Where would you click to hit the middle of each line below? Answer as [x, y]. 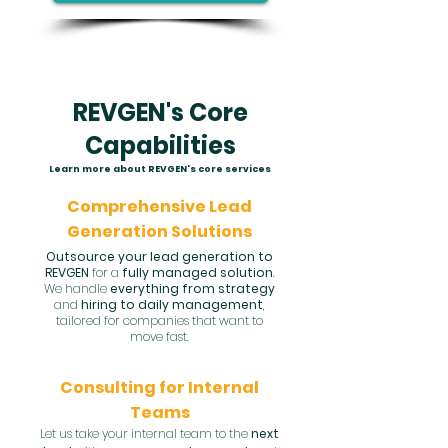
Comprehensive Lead [159, 206]
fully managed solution [197, 272]
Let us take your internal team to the [145, 433]
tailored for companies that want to [159, 320]
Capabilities [160, 145]
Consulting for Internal [159, 387]
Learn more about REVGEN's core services [160, 169]
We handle [77, 288]
